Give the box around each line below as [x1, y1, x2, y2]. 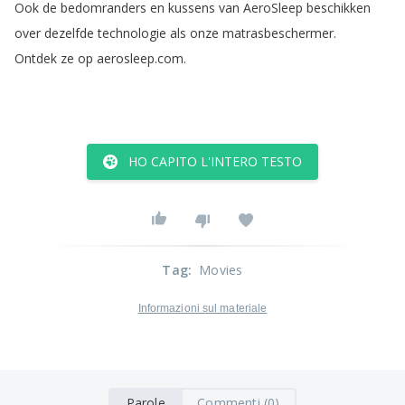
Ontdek [14, 50, 57, 67]
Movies [199, 261, 243, 278]
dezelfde [44, 24, 94, 42]
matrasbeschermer [222, 24, 334, 42]
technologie [98, 24, 166, 42]
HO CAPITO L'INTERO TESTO [128, 153, 302, 170]
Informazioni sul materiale [137, 302, 268, 315]
